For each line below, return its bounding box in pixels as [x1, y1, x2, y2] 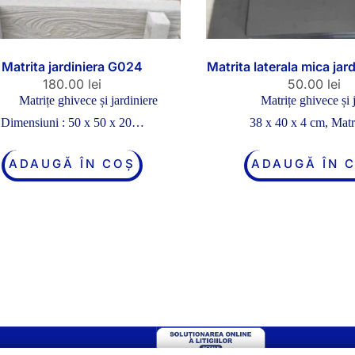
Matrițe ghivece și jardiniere [18, 93, 158, 107]
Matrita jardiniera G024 [2, 58, 143, 74]
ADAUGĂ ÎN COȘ [9, 155, 136, 171]
